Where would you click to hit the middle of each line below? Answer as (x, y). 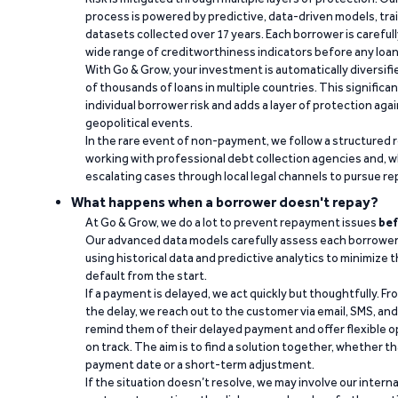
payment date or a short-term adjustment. (200, 364)
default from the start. (146, 275)
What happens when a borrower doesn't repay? (225, 202)
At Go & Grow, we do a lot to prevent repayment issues (232, 222)
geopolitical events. (139, 123)
